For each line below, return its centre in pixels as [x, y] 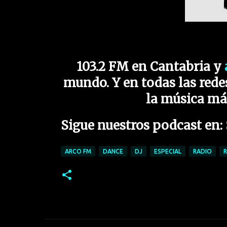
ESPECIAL [167, 151]
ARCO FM [78, 151]
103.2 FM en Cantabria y [149, 67]
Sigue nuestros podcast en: [141, 125]
